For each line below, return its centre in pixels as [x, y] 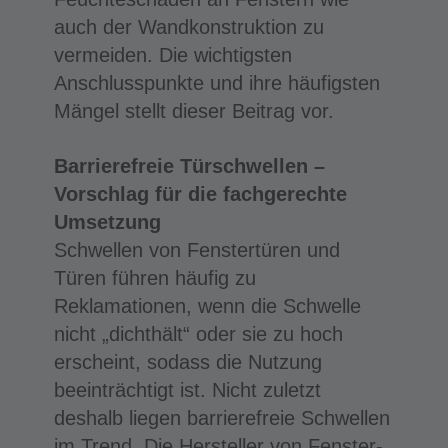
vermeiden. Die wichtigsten [172, 54]
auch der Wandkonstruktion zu [188, 26]
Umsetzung [107, 221]
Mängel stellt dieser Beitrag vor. [193, 110]
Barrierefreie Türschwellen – [189, 165]
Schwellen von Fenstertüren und [196, 249]
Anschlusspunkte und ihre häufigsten [216, 82]
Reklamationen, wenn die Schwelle [207, 305]
